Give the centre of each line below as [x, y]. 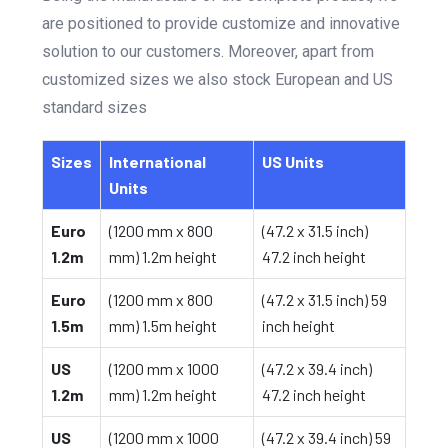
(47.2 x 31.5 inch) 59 [324, 300]
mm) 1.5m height [163, 326]
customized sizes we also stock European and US [217, 80]
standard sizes [94, 108]
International [157, 162]
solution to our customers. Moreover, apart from [208, 52]
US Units [293, 162]
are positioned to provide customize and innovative [221, 24]
